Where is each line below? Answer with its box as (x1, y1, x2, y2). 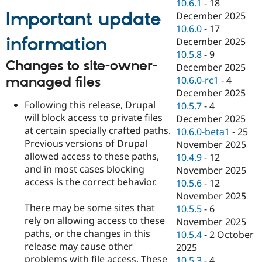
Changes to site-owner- (6, 57, 157, 75)
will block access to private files (25, 111, 163, 125)
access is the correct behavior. (25, 175, 157, 189)
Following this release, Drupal (25, 98, 156, 112)
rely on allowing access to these (25, 214, 165, 227)
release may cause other (25, 240, 133, 253)
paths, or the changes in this (25, 227, 150, 240)
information (6, 33, 107, 57)
